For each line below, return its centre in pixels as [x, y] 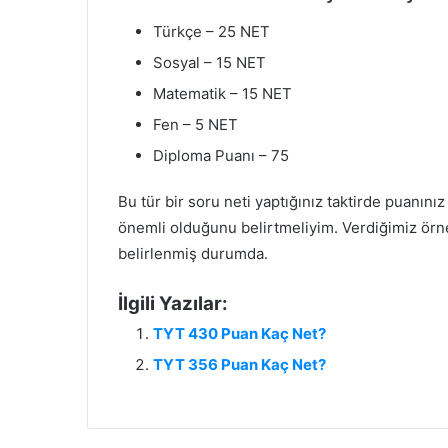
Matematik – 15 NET [222, 93]
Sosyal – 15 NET [209, 62]
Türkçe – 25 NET [211, 31]
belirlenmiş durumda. [193, 253]
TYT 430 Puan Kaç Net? [239, 333]
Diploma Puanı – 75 [221, 155]
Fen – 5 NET [195, 124]
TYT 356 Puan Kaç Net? [239, 364]
